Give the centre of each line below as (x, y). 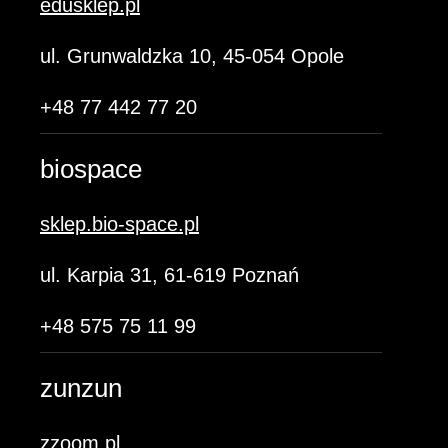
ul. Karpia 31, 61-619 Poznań (169, 275)
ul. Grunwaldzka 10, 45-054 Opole (192, 56)
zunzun (81, 388)
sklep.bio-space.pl (119, 224)
